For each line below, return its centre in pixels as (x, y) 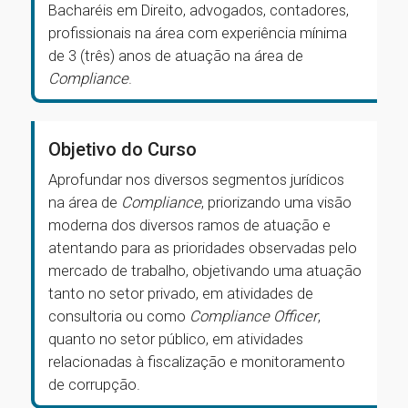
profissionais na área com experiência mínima (198, 33)
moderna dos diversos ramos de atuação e (189, 225)
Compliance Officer (254, 316)
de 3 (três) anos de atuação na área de (176, 56)
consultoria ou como (119, 316)
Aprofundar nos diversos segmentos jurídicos (196, 179)
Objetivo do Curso (122, 149)
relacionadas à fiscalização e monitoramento (197, 362)
